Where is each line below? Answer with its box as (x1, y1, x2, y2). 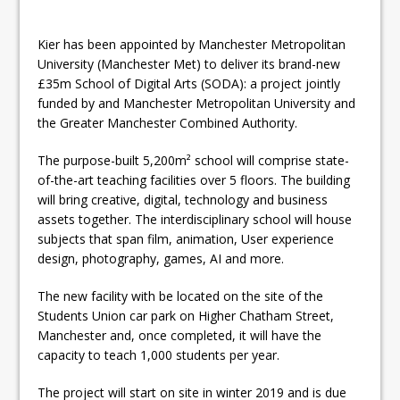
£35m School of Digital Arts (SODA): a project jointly (37, 75, 341, 92)
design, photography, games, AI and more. (37, 250, 285, 267)
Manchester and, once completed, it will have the (37, 327, 322, 344)
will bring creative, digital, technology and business (37, 191, 329, 208)
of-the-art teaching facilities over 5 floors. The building (37, 171, 351, 188)
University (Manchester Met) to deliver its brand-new (37, 55, 341, 72)
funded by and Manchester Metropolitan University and (37, 95, 356, 112)
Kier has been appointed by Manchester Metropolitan (37, 36, 346, 53)
